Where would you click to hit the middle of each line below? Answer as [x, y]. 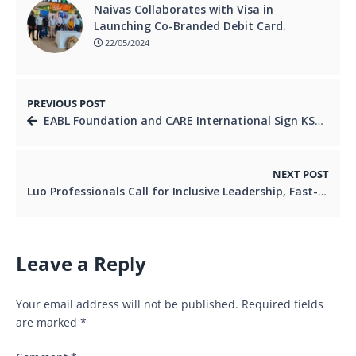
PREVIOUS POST [66, 103]
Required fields [282, 304]
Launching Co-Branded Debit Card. [190, 25]
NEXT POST [301, 174]
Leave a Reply [81, 263]
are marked [48, 322]
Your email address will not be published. [127, 304]
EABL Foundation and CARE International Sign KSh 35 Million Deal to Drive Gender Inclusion [179, 120]
